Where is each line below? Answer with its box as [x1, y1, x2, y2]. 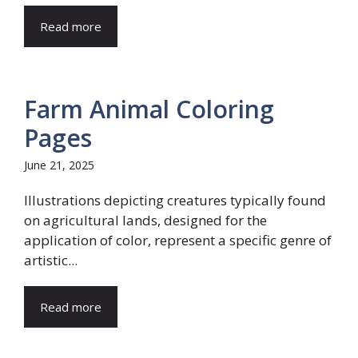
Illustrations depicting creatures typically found [24, 191, 326, 209]
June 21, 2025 [24, 157, 94, 173]
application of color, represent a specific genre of [24, 231, 332, 249]
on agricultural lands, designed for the [24, 211, 267, 229]
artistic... [24, 251, 78, 269]
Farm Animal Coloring [24, 93, 274, 125]
